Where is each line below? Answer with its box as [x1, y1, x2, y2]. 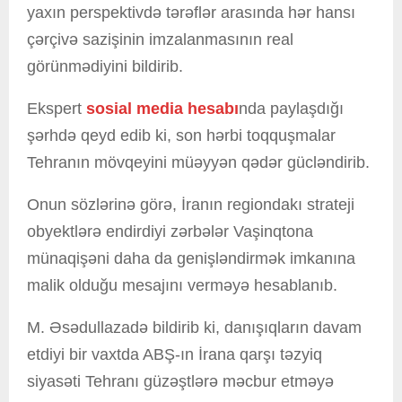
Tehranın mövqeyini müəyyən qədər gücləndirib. [27, 153, 370, 171]
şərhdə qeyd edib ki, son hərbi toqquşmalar [27, 126, 336, 144]
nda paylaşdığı [239, 99, 344, 118]
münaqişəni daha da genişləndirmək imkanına [27, 249, 355, 267]
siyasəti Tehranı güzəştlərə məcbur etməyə [27, 371, 334, 390]
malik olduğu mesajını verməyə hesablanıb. [27, 275, 337, 294]
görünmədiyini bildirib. [27, 57, 183, 75]
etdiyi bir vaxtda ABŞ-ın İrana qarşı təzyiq [27, 345, 322, 363]
